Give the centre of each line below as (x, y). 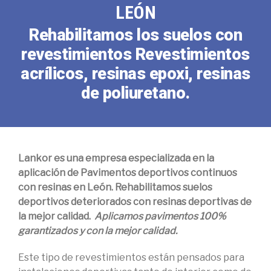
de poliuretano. (135, 93)
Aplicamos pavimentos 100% (160, 216)
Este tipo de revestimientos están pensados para (131, 257)
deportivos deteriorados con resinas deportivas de (135, 202)
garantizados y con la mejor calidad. (98, 231)
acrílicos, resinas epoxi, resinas (135, 74)
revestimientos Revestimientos (135, 54)
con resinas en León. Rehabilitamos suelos (115, 187)
